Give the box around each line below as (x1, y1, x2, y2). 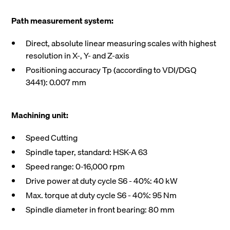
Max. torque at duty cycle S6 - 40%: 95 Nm (26, 188, 177, 202)
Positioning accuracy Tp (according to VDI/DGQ (26, 63, 197, 77)
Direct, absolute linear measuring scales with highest (26, 36, 217, 50)
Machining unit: (11, 108, 69, 122)
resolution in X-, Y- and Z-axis (26, 49, 130, 63)
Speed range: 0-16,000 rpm (26, 160, 125, 174)
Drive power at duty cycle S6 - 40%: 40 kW (26, 174, 178, 188)
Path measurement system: (11, 14, 114, 28)
